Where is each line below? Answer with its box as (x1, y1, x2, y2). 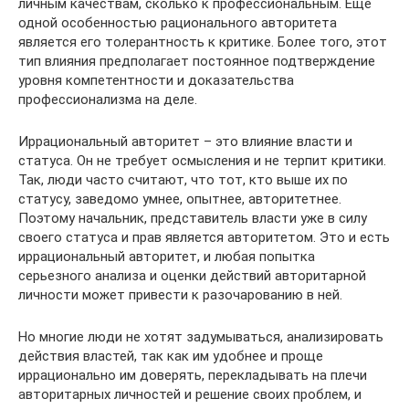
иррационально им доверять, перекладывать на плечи (18, 366, 367, 383)
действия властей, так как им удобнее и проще (18, 347, 323, 364)
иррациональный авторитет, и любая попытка (18, 247, 315, 265)
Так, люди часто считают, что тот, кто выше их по (18, 171, 348, 188)
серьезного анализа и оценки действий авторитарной (18, 267, 366, 284)
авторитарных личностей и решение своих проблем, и (18, 385, 362, 403)
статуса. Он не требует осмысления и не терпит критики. (18, 152, 386, 169)
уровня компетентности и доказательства (18, 71, 294, 89)
